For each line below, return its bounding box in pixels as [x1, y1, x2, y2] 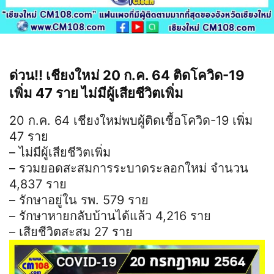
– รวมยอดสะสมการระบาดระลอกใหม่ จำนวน [9, 161, 248, 176]
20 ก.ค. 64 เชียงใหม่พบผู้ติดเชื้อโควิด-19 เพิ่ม [9, 113, 253, 128]
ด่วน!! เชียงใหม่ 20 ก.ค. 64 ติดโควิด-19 [9, 67, 245, 84]
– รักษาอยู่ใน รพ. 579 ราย [9, 193, 149, 208]
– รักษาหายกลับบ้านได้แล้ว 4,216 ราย [9, 209, 211, 224]
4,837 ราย [9, 177, 67, 192]
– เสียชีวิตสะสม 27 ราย [9, 224, 133, 240]
